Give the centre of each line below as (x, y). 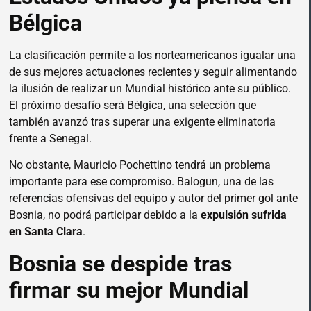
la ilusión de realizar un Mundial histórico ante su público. (150, 88)
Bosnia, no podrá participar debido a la (105, 215)
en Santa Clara (46, 232)
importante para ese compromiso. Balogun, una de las (141, 182)
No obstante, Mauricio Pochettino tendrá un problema (140, 165)
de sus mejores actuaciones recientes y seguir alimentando (153, 72)
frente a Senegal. (50, 138)
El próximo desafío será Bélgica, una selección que (133, 105)
